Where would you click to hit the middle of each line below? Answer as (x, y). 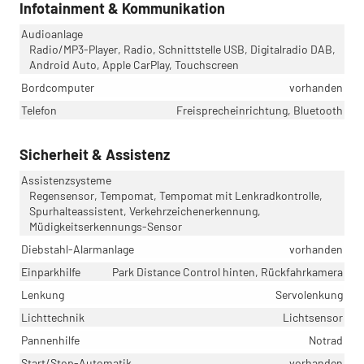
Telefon (39, 110)
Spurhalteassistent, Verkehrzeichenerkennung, (145, 210)
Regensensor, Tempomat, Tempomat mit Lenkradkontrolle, (176, 195)
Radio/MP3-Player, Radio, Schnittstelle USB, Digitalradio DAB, (182, 49)
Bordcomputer (58, 87)
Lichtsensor (313, 317)
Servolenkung (309, 294)
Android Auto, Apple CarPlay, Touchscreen (134, 64)
